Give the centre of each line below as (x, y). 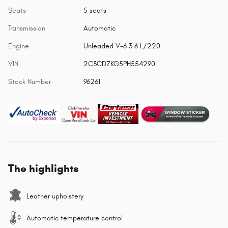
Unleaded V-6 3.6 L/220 (122, 46)
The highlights (44, 169)
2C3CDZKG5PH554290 (119, 64)
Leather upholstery (55, 196)
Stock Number (30, 82)
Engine (19, 46)
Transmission (27, 28)
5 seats (95, 11)
